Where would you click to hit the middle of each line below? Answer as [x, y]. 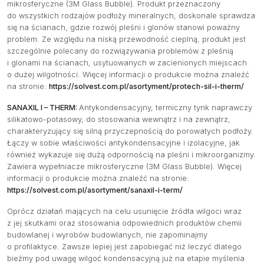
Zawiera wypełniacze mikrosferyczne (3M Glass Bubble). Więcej [124, 166]
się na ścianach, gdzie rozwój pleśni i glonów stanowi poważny [123, 27]
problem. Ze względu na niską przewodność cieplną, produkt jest [126, 39]
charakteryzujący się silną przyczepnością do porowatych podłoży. [130, 131]
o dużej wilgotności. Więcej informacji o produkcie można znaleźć [128, 74]
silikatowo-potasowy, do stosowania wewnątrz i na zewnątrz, [119, 119]
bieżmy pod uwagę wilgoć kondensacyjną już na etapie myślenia [126, 258]
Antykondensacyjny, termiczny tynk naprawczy [166, 107]
